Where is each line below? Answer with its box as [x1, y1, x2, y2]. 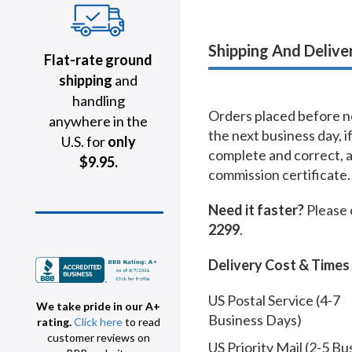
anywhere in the [49, 112, 148, 130]
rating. [36, 315, 74, 329]
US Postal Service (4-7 [208, 291, 340, 310]
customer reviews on [46, 331, 150, 345]
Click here [73, 315, 123, 329]
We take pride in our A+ [36, 299, 160, 313]
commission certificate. [208, 166, 350, 184]
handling [71, 92, 125, 109]
